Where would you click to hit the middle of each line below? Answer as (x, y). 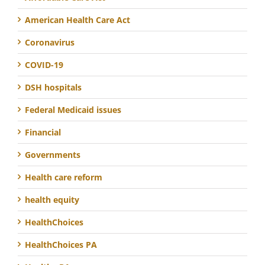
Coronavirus (50, 42)
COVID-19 (44, 64)
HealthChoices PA (61, 244)
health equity (52, 199)
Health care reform (64, 177)
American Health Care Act (77, 20)
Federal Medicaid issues (73, 109)
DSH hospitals (53, 87)
